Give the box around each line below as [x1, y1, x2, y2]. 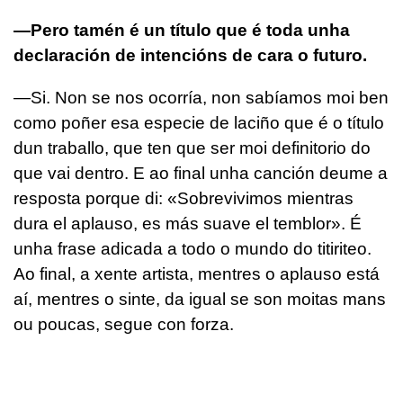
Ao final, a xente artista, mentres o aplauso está [13, 264, 380, 283]
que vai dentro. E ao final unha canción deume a [13, 163, 388, 183]
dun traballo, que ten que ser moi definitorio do [13, 138, 371, 157]
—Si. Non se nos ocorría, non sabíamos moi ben [13, 87, 389, 107]
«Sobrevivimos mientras [163, 188, 354, 208]
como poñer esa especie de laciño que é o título [13, 112, 384, 132]
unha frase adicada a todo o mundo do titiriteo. [13, 238, 372, 258]
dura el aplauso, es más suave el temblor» [13, 213, 341, 233]
